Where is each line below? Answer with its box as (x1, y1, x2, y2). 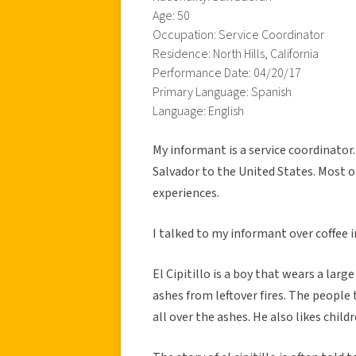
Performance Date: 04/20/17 (153, 64, 301, 82)
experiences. (153, 184, 219, 202)
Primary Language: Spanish (153, 83, 292, 101)
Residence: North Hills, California (153, 44, 319, 63)
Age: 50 (153, 6, 190, 25)
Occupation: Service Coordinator (153, 25, 324, 44)
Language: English (153, 102, 244, 120)
